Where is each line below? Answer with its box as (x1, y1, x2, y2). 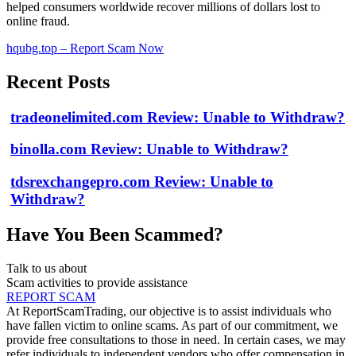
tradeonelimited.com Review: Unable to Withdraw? (10, 108, 345, 126)
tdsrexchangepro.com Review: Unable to (10, 173, 273, 190)
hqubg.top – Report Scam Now (6, 41, 164, 55)
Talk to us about (6, 261, 87, 275)
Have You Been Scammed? (6, 223, 223, 245)
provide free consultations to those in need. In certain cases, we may (6, 332, 346, 346)
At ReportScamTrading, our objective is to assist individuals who (6, 304, 331, 318)
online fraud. (6, 14, 70, 28)
